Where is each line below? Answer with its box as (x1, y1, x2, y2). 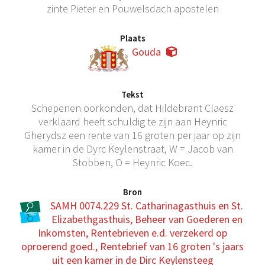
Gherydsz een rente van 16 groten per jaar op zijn (24, 128, 241, 142)
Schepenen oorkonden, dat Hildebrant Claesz (31, 101, 234, 115)
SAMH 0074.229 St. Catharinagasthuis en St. (50, 199, 243, 212)
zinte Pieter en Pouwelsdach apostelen (46, 2, 219, 15)
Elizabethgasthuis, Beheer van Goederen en (51, 212, 243, 226)
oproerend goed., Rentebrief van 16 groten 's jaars (21, 240, 244, 253)
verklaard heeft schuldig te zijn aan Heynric (38, 115, 227, 128)
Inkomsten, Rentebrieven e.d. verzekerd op (38, 226, 227, 240)
